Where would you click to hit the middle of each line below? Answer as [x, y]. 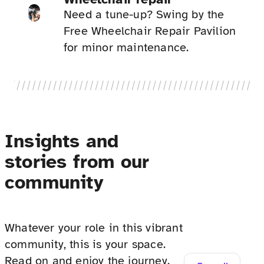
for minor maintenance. [126, 48]
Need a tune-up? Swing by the [144, 15]
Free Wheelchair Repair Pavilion [150, 31]
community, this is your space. [85, 245]
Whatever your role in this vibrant [94, 228]
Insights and [62, 141]
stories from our [77, 161]
